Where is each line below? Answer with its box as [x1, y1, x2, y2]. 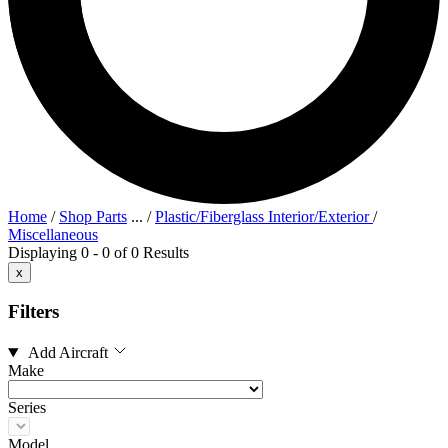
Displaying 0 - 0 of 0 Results [8, 243, 189, 261]
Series [8, 399, 46, 417]
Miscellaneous [8, 225, 98, 243]
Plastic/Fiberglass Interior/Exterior [155, 207, 373, 225]
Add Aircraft [24, 344, 112, 362]
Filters [8, 301, 59, 323]
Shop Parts [59, 207, 127, 225]
